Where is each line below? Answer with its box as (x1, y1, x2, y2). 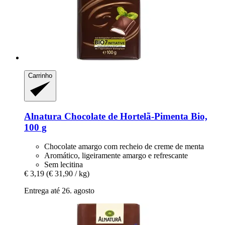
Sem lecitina (44, 160, 83, 169)
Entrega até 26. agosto (24, 186, 94, 195)
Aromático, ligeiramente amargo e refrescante (44, 151, 188, 160)
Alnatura (24, 110, 62, 122)
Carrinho (28, 72, 52, 80)
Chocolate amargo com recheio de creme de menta (44, 142, 204, 151)
